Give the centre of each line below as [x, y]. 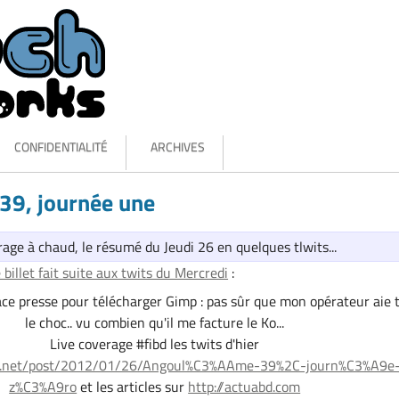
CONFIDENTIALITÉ [61, 146]
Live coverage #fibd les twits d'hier [155, 344]
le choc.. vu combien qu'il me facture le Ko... [155, 323]
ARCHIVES [178, 146]
